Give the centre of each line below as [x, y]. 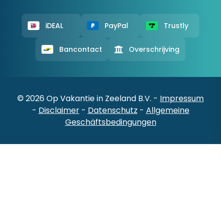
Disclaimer [59, 110]
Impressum [182, 99]
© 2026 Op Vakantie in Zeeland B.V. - [89, 99]
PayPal [116, 26]
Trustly [176, 26]
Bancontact [81, 50]
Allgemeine [167, 110]
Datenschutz [112, 110]
